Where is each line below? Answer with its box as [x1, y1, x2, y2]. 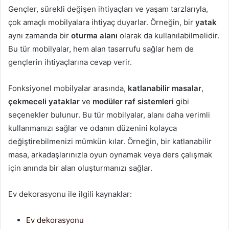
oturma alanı [71, 31, 118, 40]
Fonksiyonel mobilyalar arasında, [8, 83, 128, 93]
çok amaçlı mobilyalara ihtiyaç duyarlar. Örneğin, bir [8, 17, 195, 27]
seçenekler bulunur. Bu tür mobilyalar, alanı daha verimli [8, 110, 210, 120]
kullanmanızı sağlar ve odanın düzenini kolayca [8, 123, 177, 133]
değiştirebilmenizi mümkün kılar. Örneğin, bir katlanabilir [8, 136, 212, 146]
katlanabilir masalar [128, 83, 201, 93]
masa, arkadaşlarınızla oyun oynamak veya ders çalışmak [8, 150, 212, 159]
